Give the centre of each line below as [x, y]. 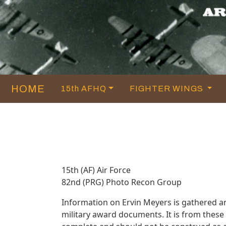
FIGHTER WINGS [167, 88]
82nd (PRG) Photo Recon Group [122, 182]
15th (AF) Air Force [96, 170]
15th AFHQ [84, 88]
